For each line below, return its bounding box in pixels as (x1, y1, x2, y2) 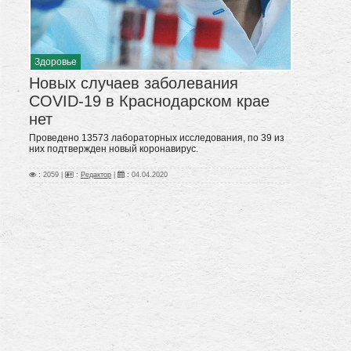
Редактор (81, 171, 111, 179)
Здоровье (34, 56, 77, 68)
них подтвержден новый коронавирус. (29, 143, 198, 155)
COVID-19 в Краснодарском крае (29, 92, 270, 110)
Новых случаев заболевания (29, 74, 238, 92)
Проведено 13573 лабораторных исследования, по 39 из (29, 132, 284, 144)
